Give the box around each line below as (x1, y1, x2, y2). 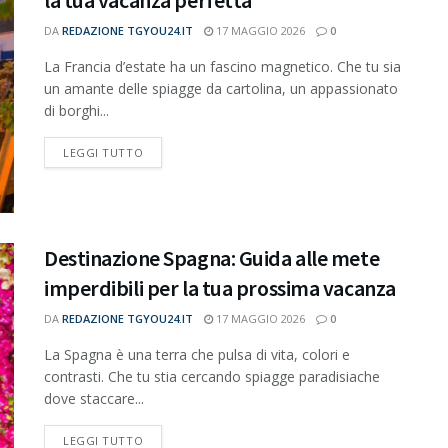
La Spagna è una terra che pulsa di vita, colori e (44, 344, 350, 364)
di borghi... (44, 101, 109, 121)
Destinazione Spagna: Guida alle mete (44, 243, 380, 272)
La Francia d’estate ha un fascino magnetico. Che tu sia (44, 57, 401, 77)
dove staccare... (44, 388, 144, 408)
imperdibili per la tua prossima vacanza (44, 273, 396, 302)
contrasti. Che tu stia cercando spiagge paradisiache (44, 366, 380, 386)
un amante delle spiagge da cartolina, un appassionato (44, 79, 398, 99)
